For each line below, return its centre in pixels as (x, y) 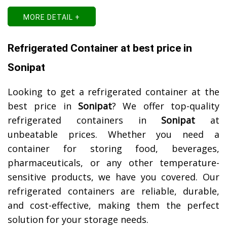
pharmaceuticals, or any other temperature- (113, 163)
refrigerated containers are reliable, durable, (113, 191)
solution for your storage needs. (78, 220)
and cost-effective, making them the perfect (113, 205)
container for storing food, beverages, (113, 149)
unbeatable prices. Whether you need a (113, 135)
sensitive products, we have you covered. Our (113, 177)
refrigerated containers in (85, 120)
